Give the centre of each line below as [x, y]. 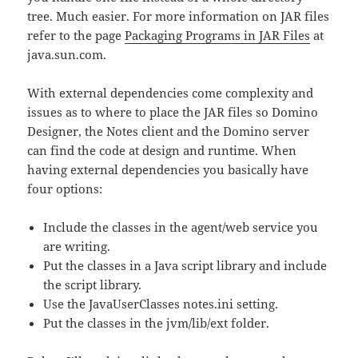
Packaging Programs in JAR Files [218, 35]
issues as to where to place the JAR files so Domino [173, 111]
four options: [65, 188]
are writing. [77, 246]
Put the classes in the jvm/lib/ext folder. [157, 322]
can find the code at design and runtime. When [162, 150]
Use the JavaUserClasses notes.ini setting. [161, 303]
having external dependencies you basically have [168, 169]
